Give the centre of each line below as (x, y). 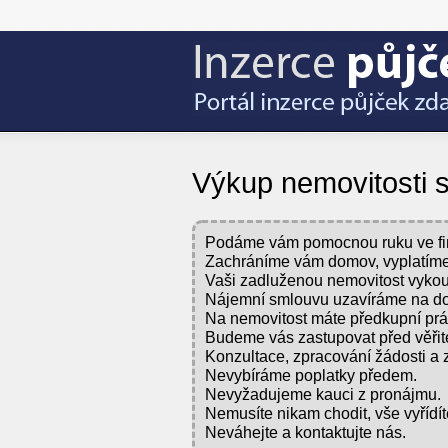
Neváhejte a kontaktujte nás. (305, 432)
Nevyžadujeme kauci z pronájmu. (323, 394)
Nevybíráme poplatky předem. (311, 375)
